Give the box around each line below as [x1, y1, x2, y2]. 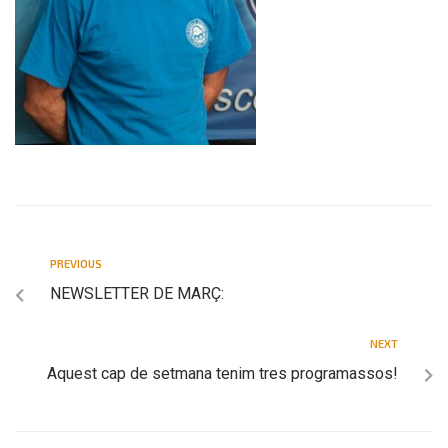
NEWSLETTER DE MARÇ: [50, 283, 224, 303]
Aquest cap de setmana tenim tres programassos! [47, 363, 398, 383]
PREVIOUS [50, 256, 102, 270]
